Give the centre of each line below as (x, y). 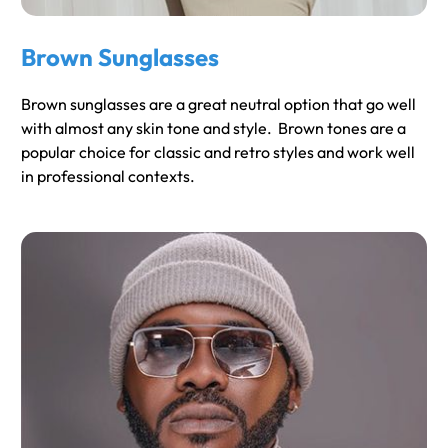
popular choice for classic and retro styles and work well (218, 151)
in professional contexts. (108, 175)
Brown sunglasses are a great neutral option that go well (218, 103)
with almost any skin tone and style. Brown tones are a (213, 127)
